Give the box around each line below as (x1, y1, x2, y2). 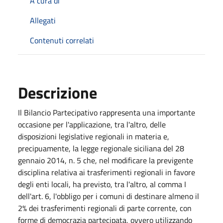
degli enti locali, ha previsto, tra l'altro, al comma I (18, 178, 186, 190)
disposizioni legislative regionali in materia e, (18, 130, 169, 142)
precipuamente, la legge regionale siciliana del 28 (18, 142, 184, 154)
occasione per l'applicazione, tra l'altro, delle (18, 118, 166, 130)
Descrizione (18, 80, 97, 105)
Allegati (30, 14, 56, 26)
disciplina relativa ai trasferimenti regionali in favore (18, 166, 195, 178)
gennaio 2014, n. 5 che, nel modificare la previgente (18, 154, 193, 166)
